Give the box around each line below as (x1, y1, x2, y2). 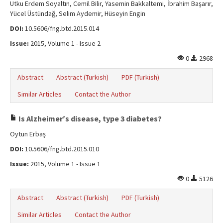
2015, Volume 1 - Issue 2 (29, 39, 101, 48)
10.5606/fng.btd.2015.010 (23, 144, 99, 153)
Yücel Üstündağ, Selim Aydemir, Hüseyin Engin (10, 9, 145, 18)
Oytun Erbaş (10, 129, 46, 138)
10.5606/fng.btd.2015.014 (23, 24, 99, 33)
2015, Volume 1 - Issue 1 (29, 159, 101, 168)
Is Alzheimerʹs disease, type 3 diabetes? (17, 113, 162, 123)
